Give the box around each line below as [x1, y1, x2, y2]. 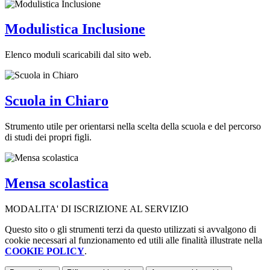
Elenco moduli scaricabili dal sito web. [5, 49, 151, 60]
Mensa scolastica [5, 175, 108, 192]
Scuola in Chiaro [5, 93, 108, 109]
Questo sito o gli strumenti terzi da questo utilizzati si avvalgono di [5, 224, 256, 234]
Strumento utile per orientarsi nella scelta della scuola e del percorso [5, 121, 261, 132]
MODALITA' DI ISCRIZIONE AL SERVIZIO [5, 204, 189, 214]
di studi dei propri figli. [5, 132, 92, 143]
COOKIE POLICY [5, 246, 84, 256]
